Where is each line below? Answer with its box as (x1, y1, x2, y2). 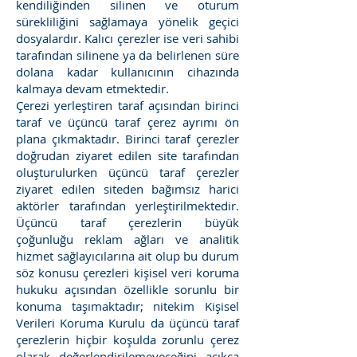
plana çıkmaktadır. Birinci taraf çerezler (16, 131, 239, 147)
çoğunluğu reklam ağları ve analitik (16, 231, 239, 247)
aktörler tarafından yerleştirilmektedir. (16, 198, 239, 214)
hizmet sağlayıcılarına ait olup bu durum (16, 248, 239, 264)
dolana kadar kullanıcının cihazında (16, 64, 239, 80)
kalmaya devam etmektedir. (16, 80, 169, 96)
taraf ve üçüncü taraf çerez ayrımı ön (16, 114, 239, 130)
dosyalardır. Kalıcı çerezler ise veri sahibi (16, 30, 239, 46)
